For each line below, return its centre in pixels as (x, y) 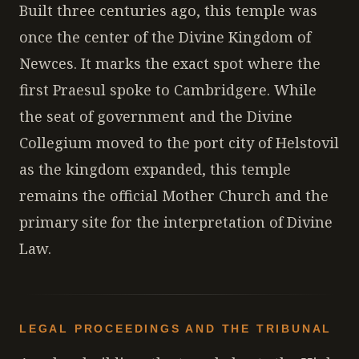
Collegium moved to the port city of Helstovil (179, 143)
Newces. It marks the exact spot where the (170, 63)
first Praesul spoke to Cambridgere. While (168, 90)
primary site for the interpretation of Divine (176, 222)
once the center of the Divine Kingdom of (165, 37)
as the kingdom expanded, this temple (155, 169)
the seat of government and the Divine (156, 116)
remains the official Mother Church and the (174, 196)
